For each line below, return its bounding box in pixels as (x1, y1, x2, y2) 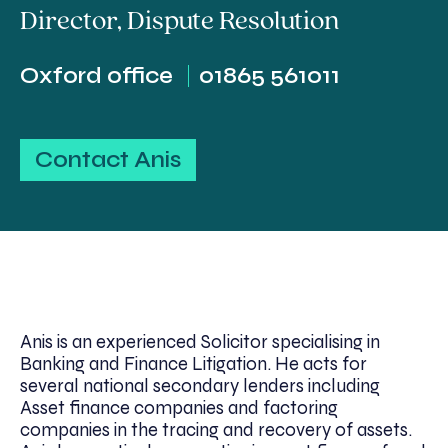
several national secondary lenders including (20, 374, 380, 397)
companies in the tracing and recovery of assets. (20, 418, 412, 441)
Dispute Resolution (127, 7, 339, 36)
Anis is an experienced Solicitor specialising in (20, 330, 380, 353)
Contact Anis (35, 145, 181, 173)
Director (20, 7, 117, 36)
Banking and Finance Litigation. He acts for (20, 352, 367, 375)
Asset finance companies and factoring (20, 396, 338, 419)
